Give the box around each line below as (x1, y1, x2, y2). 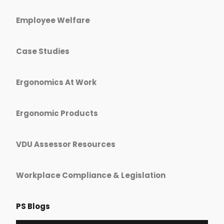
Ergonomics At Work (16, 76, 96, 87)
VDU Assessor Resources (16, 138, 115, 149)
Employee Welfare (16, 14, 90, 25)
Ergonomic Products (16, 107, 98, 118)
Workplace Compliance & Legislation (16, 169, 165, 180)
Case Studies (16, 45, 69, 56)
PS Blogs (16, 200, 50, 211)
